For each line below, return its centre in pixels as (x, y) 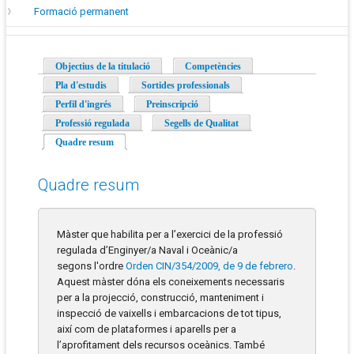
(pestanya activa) (148, 143)
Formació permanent (81, 12)
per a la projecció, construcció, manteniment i (160, 298)
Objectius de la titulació (103, 67)
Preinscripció (172, 105)
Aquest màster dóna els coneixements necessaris (171, 282)
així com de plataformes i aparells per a (147, 330)
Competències (213, 67)
